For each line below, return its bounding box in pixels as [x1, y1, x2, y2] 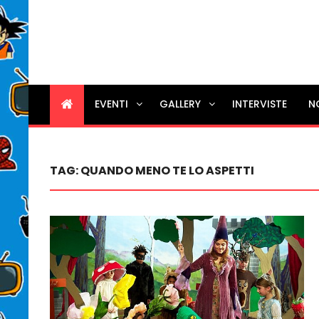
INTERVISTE [232, 96, 288, 111]
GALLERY [159, 96, 202, 111]
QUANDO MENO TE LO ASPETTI [80, 162, 255, 179]
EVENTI [95, 96, 129, 111]
